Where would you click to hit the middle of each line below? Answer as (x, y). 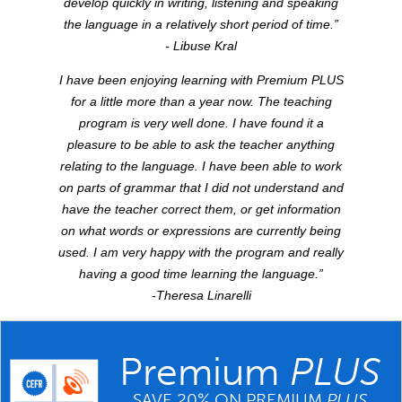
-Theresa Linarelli (201, 296)
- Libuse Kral (201, 46)
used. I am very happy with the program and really (201, 253)
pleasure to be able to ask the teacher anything (201, 145)
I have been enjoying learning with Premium (185, 80)
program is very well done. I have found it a (201, 123)
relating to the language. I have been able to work (201, 166)
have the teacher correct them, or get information (201, 210)
